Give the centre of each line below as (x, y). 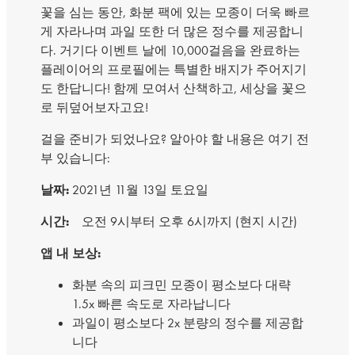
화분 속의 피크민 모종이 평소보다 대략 (181, 285)
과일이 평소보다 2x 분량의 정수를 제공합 (187, 323)
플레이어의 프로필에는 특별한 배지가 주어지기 (173, 69)
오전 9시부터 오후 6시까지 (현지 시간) (183, 221)
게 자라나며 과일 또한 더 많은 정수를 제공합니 (172, 31)
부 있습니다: (75, 158)
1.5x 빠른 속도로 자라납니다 (151, 304)
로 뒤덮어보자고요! (94, 107)
